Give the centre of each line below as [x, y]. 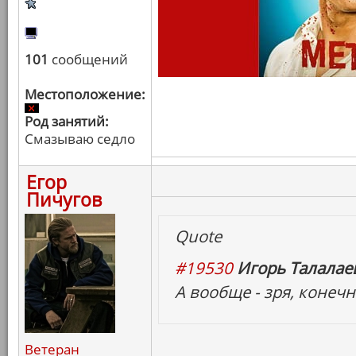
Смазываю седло [80, 139]
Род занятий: [67, 121]
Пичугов [64, 199]
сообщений [88, 59]
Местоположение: [85, 94]
